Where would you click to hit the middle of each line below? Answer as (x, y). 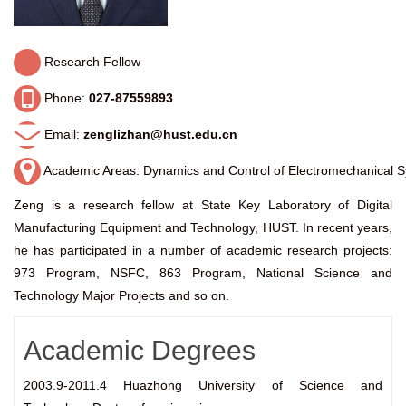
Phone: (65, 98)
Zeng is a (45, 205)
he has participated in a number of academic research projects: (203, 251)
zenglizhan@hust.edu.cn (160, 135)
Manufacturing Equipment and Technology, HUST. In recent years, (203, 228)
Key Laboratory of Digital (316, 205)
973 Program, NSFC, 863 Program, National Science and (203, 273)
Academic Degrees (140, 351)
